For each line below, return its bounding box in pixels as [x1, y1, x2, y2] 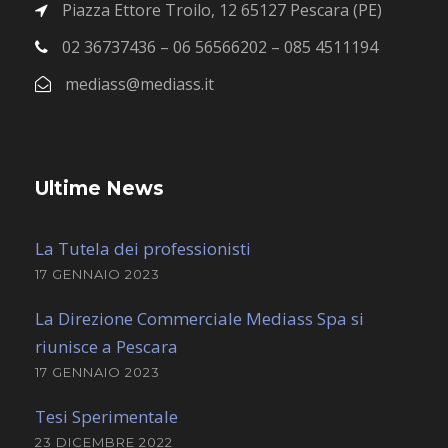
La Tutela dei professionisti [35, 236, 251, 260]
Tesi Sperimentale [35, 404, 178, 428]
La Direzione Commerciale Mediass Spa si [35, 306, 364, 330]
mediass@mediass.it [65, 72, 214, 95]
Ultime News [35, 176, 164, 200]
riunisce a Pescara [35, 334, 178, 358]
